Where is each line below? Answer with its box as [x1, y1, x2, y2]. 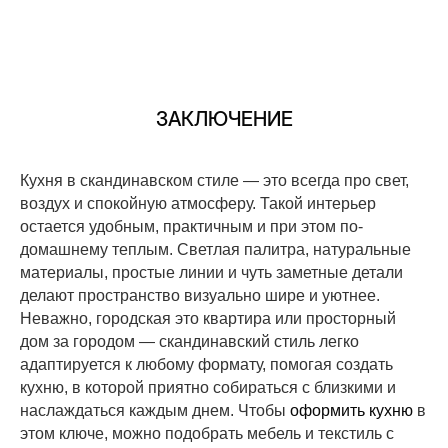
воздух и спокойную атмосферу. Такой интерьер [20, 194, 376, 212]
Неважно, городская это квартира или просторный [20, 309, 396, 327]
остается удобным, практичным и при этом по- [20, 217, 363, 235]
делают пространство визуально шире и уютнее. [20, 286, 380, 304]
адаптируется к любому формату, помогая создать [20, 355, 393, 373]
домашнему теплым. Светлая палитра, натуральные [20, 240, 411, 258]
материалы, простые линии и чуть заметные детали [20, 263, 403, 281]
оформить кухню [290, 401, 413, 419]
